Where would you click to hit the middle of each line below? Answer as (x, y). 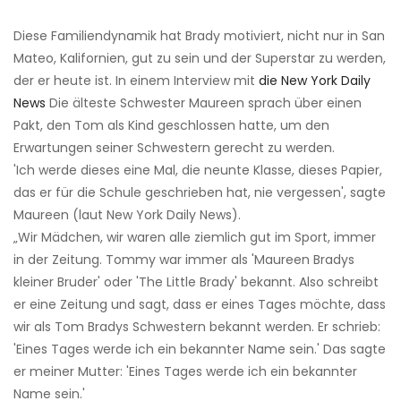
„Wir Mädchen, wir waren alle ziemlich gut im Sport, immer (195, 238)
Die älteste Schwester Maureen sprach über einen (204, 103)
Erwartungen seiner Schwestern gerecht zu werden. (174, 148)
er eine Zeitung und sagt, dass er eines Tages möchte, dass (200, 305)
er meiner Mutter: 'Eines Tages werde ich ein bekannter (185, 372)
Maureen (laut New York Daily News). (127, 215)
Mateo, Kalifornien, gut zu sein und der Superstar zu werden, (200, 59)
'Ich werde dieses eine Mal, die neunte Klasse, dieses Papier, (198, 171)
